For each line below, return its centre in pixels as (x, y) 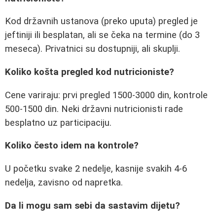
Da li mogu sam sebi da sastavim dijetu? (92, 205)
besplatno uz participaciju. (58, 123)
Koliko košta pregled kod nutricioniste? (90, 72)
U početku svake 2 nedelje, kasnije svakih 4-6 (96, 168)
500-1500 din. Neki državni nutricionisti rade (94, 109)
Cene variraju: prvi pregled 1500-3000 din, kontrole (106, 95)
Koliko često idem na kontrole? (72, 146)
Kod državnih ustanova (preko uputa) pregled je (101, 21)
